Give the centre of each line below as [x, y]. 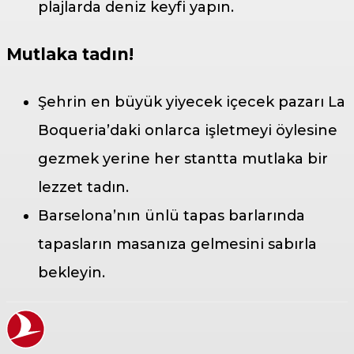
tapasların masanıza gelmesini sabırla [177, 244]
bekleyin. [72, 272]
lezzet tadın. [83, 187]
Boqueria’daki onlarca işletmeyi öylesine [188, 130]
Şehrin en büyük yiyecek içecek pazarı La [192, 102]
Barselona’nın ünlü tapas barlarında [171, 215]
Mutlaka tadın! [70, 54]
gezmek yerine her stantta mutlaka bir [183, 158]
